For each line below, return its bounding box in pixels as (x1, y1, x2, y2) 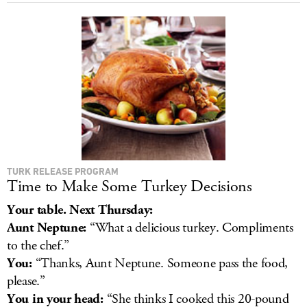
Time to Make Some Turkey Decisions (7, 175, 252, 197)
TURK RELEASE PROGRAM (7, 165, 119, 177)
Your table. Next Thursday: (7, 201, 153, 219)
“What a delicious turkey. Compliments (86, 219, 293, 237)
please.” (7, 272, 45, 291)
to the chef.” (7, 236, 70, 255)
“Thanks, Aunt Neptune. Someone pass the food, (35, 254, 288, 273)
